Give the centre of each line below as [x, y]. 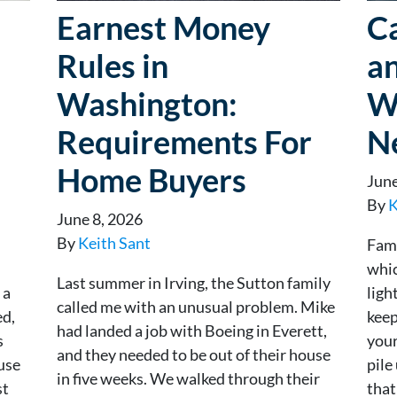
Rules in [113, 65]
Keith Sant [114, 242]
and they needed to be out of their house [194, 354]
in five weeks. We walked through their [188, 378]
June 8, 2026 [100, 218]
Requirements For [184, 141]
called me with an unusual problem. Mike [196, 306]
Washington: [147, 103]
